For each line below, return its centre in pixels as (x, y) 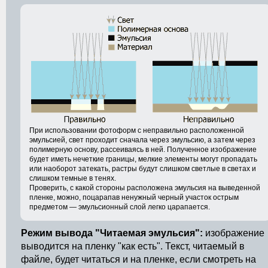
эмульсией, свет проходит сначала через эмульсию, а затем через (142, 140)
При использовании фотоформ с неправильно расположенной (137, 130)
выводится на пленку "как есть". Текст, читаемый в (133, 246)
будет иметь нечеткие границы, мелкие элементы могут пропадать (143, 159)
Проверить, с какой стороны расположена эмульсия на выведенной (145, 188)
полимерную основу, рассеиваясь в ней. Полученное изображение (143, 150)
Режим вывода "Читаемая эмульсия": (112, 233)
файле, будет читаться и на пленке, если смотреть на (138, 259)
